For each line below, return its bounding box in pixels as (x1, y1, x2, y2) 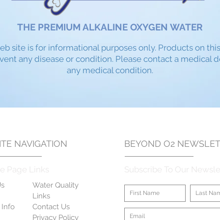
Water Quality (32, 180, 79, 190)
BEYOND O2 (124, 138, 175, 149)
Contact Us (32, 202, 70, 211)
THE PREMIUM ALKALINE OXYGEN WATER (17, 21, 203, 32)
